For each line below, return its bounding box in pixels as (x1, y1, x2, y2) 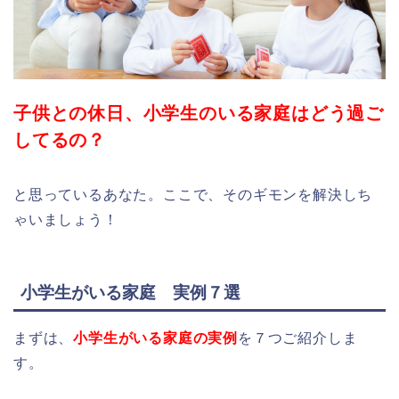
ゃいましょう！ (13, 211, 118, 227)
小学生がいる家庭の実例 (73, 330, 239, 346)
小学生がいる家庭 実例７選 (20, 283, 240, 303)
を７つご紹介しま (238, 330, 358, 346)
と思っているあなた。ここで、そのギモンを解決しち (13, 186, 373, 202)
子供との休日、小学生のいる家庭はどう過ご (13, 102, 384, 123)
